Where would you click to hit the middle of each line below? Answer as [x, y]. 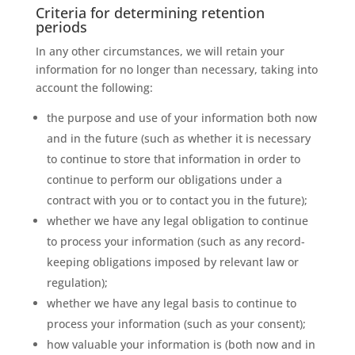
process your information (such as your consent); [176, 324]
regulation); [77, 282]
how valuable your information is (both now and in [181, 344]
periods [61, 27]
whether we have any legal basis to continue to [171, 303]
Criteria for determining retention [150, 13]
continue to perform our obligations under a [164, 179]
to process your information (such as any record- [176, 241]
